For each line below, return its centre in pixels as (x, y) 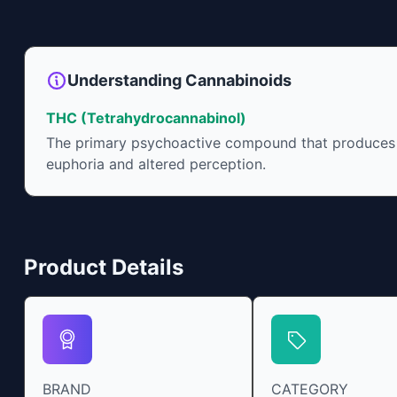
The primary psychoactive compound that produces (220, 143)
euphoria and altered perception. (156, 164)
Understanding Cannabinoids (179, 80)
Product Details (103, 267)
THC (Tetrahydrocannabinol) (146, 118)
